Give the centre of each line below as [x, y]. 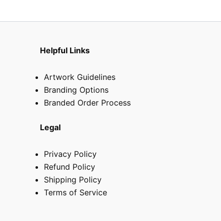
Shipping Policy [73, 179]
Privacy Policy [70, 154]
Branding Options [76, 90]
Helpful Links [65, 50]
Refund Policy [69, 166]
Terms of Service [75, 192]
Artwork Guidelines [79, 77]
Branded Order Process [87, 102]
